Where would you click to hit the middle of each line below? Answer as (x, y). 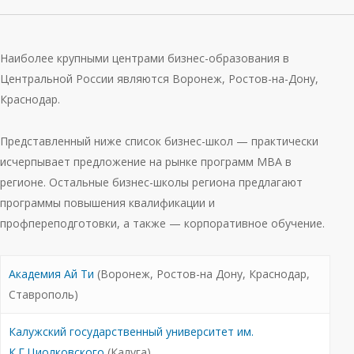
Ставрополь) (43, 294)
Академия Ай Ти (51, 274)
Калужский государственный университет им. (131, 331)
